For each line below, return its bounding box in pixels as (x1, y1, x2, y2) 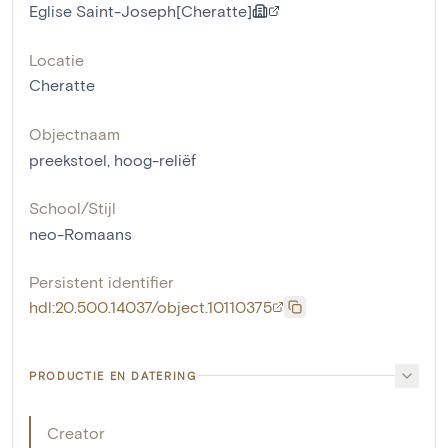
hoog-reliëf (114, 149, 196, 169)
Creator (47, 422, 105, 442)
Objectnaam (29, 123, 120, 143)
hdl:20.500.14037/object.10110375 (29, 296, 272, 316)
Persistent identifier (29, 271, 174, 291)
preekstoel (29, 149, 107, 169)
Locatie (29, 49, 84, 69)
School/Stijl (29, 197, 116, 217)
